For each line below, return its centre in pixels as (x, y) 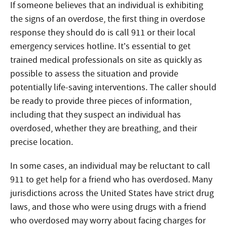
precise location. (42, 142)
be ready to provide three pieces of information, (101, 101)
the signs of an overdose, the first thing (85, 19)
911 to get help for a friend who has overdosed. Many (111, 180)
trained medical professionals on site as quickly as (106, 60)
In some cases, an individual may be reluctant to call (110, 166)
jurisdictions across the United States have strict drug (112, 193)
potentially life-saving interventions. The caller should (113, 87)
